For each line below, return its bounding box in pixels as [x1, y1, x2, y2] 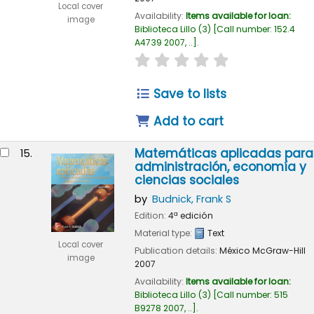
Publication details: [134, 244, 219, 257]
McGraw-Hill [252, 244, 306, 257]
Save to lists [150, 86, 227, 103]
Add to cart [150, 113, 224, 130]
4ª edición [168, 209, 213, 221]
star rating [133, 52, 187, 66]
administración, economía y [134, 158, 306, 176]
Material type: [134, 226, 194, 239]
